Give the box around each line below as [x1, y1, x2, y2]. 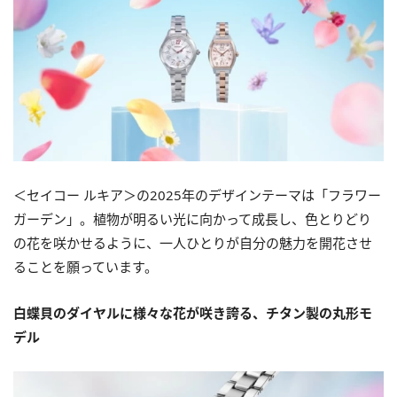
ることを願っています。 [13, 257, 158, 276]
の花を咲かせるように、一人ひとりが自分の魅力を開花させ [13, 233, 372, 252]
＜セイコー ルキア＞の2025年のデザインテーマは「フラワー [13, 185, 381, 204]
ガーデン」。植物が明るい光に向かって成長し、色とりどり [13, 209, 371, 228]
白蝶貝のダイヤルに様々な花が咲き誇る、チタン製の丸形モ [13, 303, 372, 322]
